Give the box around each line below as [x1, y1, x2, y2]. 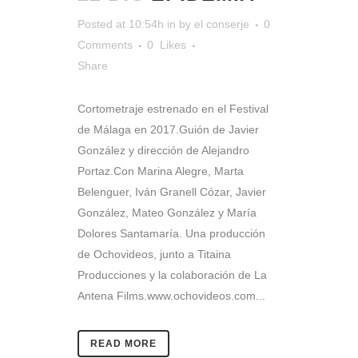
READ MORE [90, 337, 157, 349]
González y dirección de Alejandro [78, 143, 249, 157]
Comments [78, 38, 133, 51]
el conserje [194, 17, 249, 30]
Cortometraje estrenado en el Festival [78, 101, 268, 115]
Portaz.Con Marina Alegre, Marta [78, 164, 244, 177]
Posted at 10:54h [78, 17, 164, 30]
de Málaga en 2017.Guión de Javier [78, 122, 259, 136]
